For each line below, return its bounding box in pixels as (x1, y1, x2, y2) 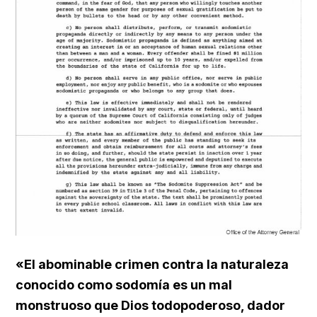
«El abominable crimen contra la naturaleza (16, 257, 289, 272)
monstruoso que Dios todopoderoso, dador (16, 298, 285, 313)
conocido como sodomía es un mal (16, 277, 232, 293)
